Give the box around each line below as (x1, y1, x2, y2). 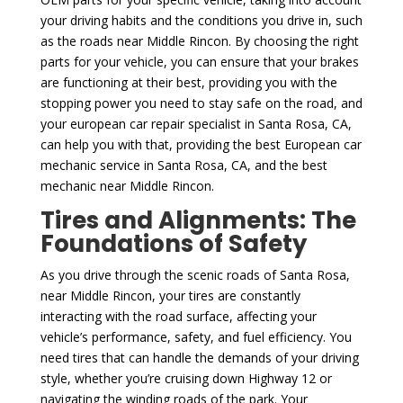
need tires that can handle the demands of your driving (40, 348, 359, 366)
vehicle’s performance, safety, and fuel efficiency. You (40, 327, 352, 345)
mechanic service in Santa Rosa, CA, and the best (40, 156, 327, 174)
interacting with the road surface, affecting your (40, 307, 317, 325)
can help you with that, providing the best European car (40, 135, 362, 153)
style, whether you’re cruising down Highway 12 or (40, 369, 332, 387)
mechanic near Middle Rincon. (40, 176, 214, 194)
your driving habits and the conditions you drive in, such (40, 11, 363, 29)
